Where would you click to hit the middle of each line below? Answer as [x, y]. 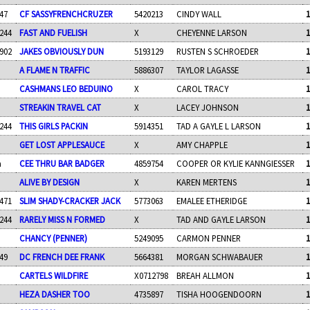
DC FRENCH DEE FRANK [62, 256]
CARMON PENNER [209, 238]
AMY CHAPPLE [202, 144]
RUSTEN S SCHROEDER [218, 51]
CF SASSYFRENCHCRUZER [66, 13]
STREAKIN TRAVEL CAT [61, 107]
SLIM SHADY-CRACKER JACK [70, 200]
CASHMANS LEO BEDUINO [66, 88]
